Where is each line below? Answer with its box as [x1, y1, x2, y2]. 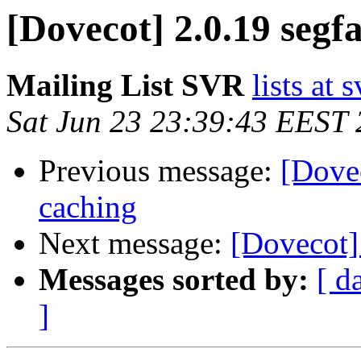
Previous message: [39, 153, 280, 189]
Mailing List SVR [6, 68, 244, 103]
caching [39, 189, 137, 225]
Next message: [39, 226, 230, 261]
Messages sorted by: [39, 262, 309, 297]
